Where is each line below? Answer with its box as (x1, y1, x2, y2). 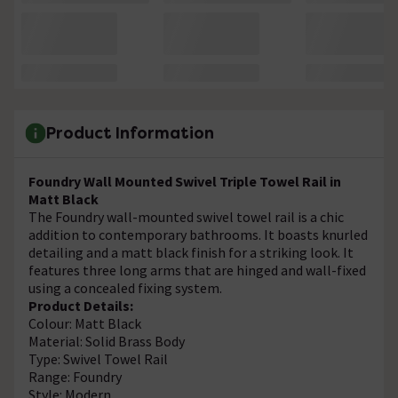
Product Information (46, 123, 214, 144)
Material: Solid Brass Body (28, 331, 185, 350)
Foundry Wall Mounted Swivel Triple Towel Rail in (28, 171, 341, 190)
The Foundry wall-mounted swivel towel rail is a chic (28, 207, 344, 226)
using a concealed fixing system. (28, 278, 222, 297)
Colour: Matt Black (28, 314, 141, 332)
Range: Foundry (28, 367, 122, 386)
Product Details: (28, 296, 133, 314)
